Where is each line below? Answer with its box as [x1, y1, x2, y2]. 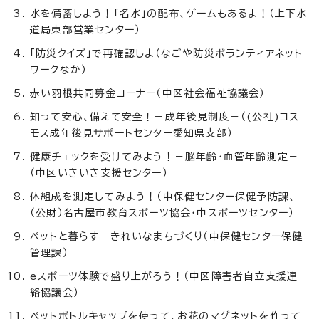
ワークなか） [30, 65, 88, 75]
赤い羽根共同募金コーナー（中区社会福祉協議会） [30, 88, 266, 99]
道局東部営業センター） [30, 25, 141, 36]
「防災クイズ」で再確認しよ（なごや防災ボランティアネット [30, 48, 303, 59]
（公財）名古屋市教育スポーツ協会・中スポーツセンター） [30, 208, 295, 219]
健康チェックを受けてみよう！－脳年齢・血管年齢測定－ [30, 152, 300, 162]
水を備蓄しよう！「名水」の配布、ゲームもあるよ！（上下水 [30, 9, 308, 19]
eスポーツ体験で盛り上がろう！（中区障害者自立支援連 [30, 271, 298, 282]
